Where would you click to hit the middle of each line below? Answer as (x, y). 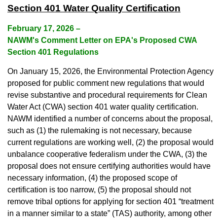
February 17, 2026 (42, 29)
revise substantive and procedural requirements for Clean (107, 95)
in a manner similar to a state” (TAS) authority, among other (110, 214)
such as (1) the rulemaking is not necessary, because (100, 131)
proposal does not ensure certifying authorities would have (109, 166)
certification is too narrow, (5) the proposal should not (99, 190)
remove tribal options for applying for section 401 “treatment (110, 202)
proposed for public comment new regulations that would (106, 83)
